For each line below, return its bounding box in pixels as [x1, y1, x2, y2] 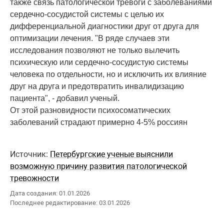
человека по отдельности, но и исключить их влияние [10, 70, 206, 79]
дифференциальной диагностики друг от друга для [10, 22, 199, 31]
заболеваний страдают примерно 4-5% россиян [10, 118, 187, 127]
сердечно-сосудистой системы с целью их [10, 10, 164, 19]
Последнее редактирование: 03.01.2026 [10, 199, 130, 207]
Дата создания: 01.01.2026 [10, 189, 90, 197]
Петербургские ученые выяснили [50, 149, 173, 159]
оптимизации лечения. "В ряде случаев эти [10, 34, 169, 43]
